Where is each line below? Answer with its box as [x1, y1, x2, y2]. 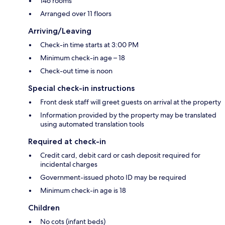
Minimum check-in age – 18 [40, 53, 125, 63]
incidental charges [40, 160, 97, 169]
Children [28, 203, 60, 213]
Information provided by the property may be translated [40, 110, 216, 120]
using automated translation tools [40, 120, 144, 129]
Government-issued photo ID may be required [40, 173, 186, 182]
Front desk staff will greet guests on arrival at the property [40, 97, 221, 107]
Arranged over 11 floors [40, 9, 111, 19]
